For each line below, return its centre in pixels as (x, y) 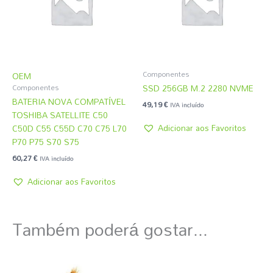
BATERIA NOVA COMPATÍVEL (69, 102)
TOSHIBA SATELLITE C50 (60, 115)
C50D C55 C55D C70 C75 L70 (69, 129)
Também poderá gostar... (110, 229)
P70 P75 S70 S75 (46, 142)
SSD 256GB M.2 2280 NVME (198, 88)
